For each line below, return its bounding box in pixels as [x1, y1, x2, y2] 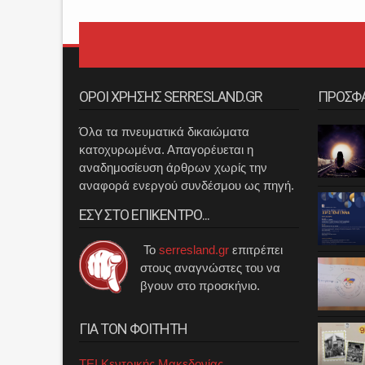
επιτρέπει [229, 243, 283, 257]
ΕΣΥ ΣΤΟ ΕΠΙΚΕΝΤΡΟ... [79, 206, 209, 223]
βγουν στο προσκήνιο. [140, 279, 263, 292]
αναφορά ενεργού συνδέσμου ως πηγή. [79, 178, 294, 192]
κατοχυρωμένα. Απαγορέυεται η [79, 143, 253, 156]
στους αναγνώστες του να [140, 261, 280, 275]
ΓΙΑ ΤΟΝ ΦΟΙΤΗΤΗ [79, 320, 187, 337]
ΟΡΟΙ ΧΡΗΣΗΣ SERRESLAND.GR [79, 88, 262, 105]
